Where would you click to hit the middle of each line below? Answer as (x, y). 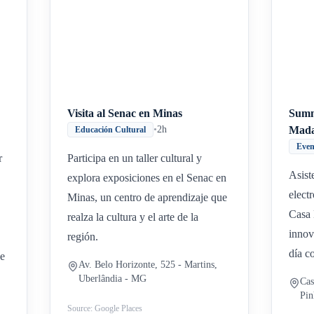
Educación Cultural (111, 130)
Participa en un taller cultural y (135, 158)
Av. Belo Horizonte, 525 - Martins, (148, 265)
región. (83, 237)
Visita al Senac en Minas (125, 113)
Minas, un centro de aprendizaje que (148, 197)
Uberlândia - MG (113, 279)
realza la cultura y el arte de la (133, 217)
